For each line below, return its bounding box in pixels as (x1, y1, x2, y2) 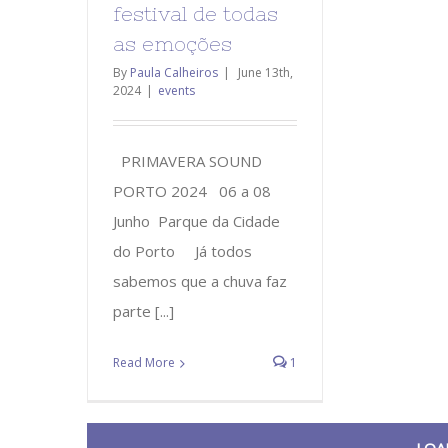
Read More (113, 353, 175, 371)
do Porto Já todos (113, 240, 252, 261)
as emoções (113, 31, 232, 55)
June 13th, (238, 63, 293, 81)
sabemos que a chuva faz (113, 270, 287, 291)
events (158, 81, 195, 99)
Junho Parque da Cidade (113, 210, 280, 231)
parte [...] (113, 300, 174, 321)
